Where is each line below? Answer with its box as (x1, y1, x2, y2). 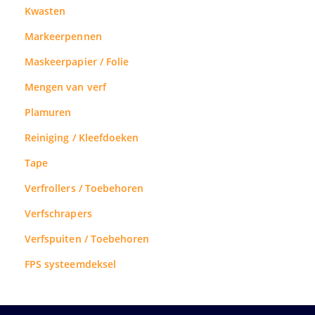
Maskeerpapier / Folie (25, 54, 129, 68)
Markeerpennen (25, 29, 102, 43)
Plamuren (25, 105, 72, 119)
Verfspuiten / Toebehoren (25, 231, 150, 245)
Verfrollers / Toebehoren (25, 181, 144, 195)
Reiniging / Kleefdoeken (25, 130, 139, 144)
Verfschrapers (25, 206, 92, 220)
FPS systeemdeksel (25, 257, 116, 271)
